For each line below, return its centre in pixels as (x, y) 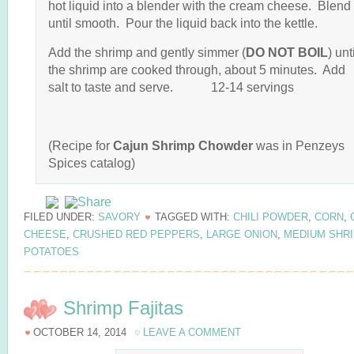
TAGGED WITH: (194, 217)
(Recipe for (81, 145)
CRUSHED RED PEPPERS (136, 234)
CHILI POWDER (271, 217)
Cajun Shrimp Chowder (185, 145)
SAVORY (119, 217)
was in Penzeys (300, 145)
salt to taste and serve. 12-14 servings (171, 87)
